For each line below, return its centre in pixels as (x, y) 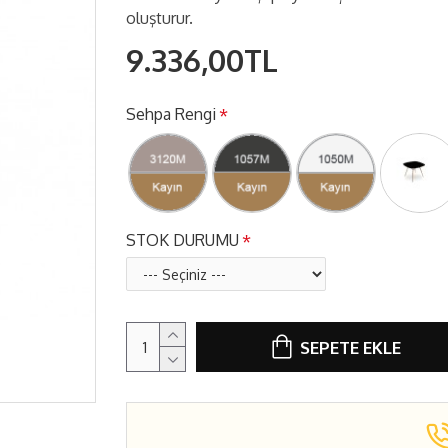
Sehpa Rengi (171, 114)
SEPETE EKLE (350, 347)
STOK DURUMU (182, 240)
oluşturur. (159, 18)
